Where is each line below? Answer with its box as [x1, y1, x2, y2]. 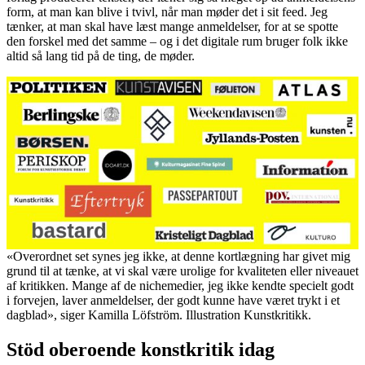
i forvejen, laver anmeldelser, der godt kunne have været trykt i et [7, 292, 340, 307]
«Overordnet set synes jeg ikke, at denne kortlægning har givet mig [7, 248, 350, 263]
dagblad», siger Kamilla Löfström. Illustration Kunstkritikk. [7, 307, 311, 322]
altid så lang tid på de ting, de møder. [7, 48, 198, 63]
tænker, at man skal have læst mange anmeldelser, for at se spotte [7, 19, 338, 33]
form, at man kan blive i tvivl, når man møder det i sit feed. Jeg [7, 4, 328, 19]
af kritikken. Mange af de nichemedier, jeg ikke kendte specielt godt [7, 278, 354, 292]
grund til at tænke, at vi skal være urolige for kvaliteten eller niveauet [7, 263, 358, 278]
